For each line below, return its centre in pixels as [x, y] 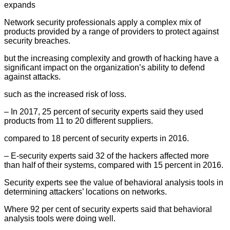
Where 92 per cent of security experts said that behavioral [108, 209]
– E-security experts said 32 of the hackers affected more [107, 156]
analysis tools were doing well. [60, 218]
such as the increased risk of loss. [65, 94]
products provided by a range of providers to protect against [111, 31]
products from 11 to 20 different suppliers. [79, 121]
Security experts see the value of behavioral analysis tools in [114, 182]
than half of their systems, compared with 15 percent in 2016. [114, 165]
